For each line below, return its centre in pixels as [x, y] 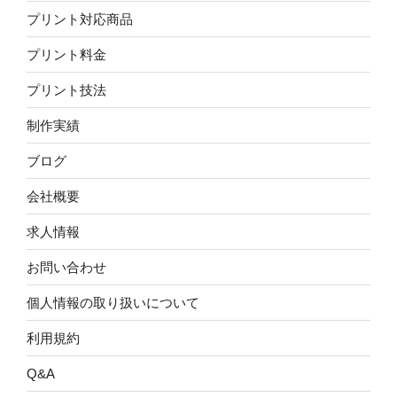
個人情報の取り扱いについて [113, 302]
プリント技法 [66, 90]
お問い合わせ [66, 267]
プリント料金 [66, 54]
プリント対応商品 [80, 19]
